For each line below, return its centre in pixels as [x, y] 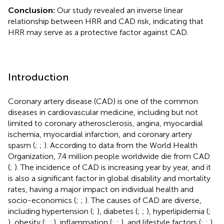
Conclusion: [32, 10]
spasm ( [21, 145]
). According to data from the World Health [121, 145]
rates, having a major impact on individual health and [101, 189]
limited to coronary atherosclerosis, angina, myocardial [105, 123]
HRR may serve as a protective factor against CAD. [98, 32]
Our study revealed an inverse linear [120, 10]
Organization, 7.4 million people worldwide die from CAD [109, 156]
